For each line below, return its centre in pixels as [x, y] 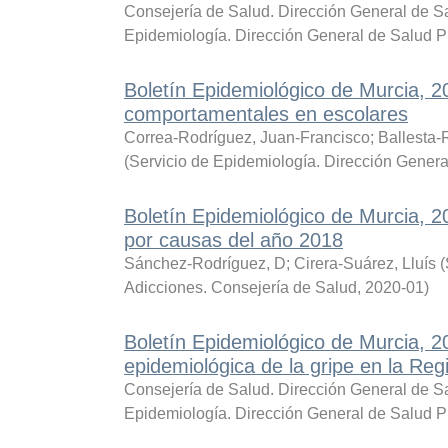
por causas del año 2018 [233, 240]
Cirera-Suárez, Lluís [364, 263]
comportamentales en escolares [265, 114]
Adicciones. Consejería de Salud [240, 287]
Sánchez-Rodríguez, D [204, 263]
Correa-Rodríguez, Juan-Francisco [246, 137]
